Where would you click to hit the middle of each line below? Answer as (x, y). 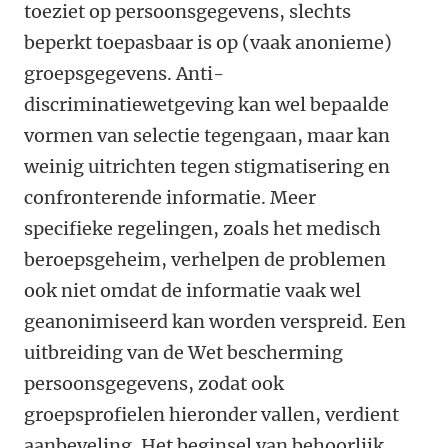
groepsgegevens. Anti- (124, 73)
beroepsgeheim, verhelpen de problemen (205, 259)
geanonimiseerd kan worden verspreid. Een (215, 321)
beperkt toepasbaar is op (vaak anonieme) (208, 42)
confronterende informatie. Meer (170, 197)
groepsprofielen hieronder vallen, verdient (211, 414)
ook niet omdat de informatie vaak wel (192, 290)
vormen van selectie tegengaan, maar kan (207, 135)
